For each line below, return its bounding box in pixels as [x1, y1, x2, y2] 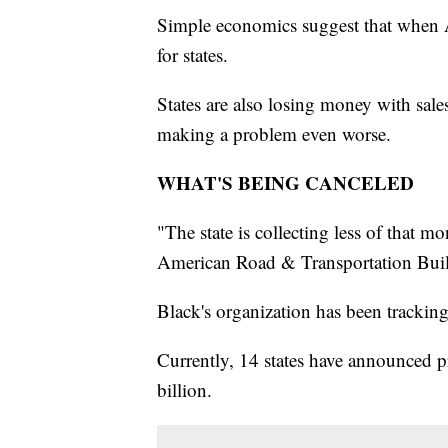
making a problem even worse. [157, 121, 391, 147]
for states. [157, 42, 228, 68]
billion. [157, 377, 212, 403]
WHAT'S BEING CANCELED [157, 169, 414, 197]
